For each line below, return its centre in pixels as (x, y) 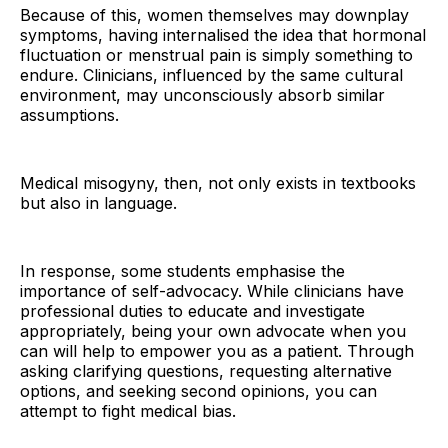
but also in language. (98, 203)
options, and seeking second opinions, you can (198, 391)
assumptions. (69, 115)
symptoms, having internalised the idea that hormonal (223, 35)
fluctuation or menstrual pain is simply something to (216, 55)
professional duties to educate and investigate (192, 311)
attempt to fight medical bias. (128, 411)
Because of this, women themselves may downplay (214, 15)
